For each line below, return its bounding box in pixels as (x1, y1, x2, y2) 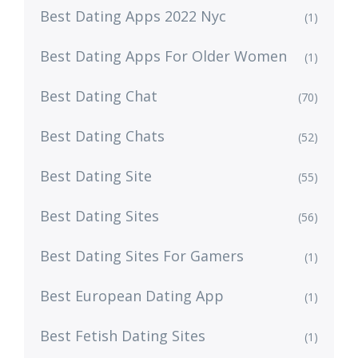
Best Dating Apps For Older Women (40, 46, 287, 66)
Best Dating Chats (40, 126, 165, 146)
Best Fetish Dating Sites (40, 326, 205, 346)
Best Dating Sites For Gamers (40, 246, 244, 266)
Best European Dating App (40, 286, 224, 306)
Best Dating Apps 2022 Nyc (40, 6, 226, 26)
